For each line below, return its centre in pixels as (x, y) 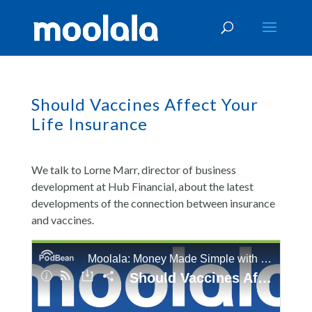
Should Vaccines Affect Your (145, 104)
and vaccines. (62, 220)
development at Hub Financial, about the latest (142, 186)
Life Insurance (89, 124)
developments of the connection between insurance (153, 203)
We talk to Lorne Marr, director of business (133, 170)
